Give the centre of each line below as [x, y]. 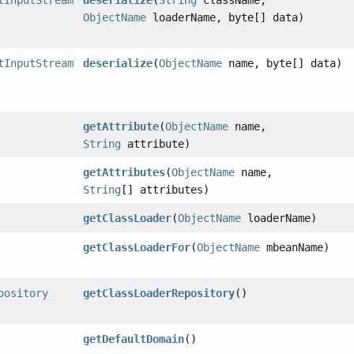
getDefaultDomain [134, 339]
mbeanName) [295, 248]
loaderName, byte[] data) [226, 18]
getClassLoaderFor [137, 248]
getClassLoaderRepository [159, 294]
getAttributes [124, 173]
